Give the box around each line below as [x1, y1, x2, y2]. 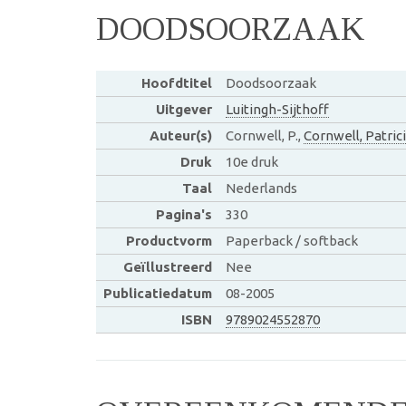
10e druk [225, 153, 278, 169]
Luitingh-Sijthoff [225, 101, 329, 117]
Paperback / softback [225, 232, 358, 248]
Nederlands [225, 179, 297, 196]
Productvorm [125, 232, 212, 248]
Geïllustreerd [122, 258, 212, 275]
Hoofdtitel [140, 74, 212, 91]
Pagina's [155, 206, 212, 222]
